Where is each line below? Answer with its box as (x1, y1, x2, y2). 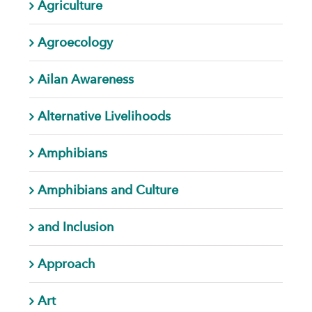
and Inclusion (37, 219, 114, 234)
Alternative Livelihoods (37, 108, 171, 123)
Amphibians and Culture (37, 182, 178, 197)
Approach (37, 256, 95, 271)
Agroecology (37, 34, 113, 49)
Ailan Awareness (37, 71, 134, 86)
